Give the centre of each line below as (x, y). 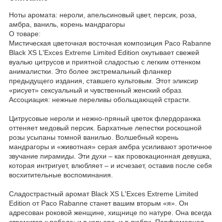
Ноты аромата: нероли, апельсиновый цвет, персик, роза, (103, 15)
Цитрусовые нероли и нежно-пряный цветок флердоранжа (105, 118)
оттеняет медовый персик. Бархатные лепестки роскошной (105, 128)
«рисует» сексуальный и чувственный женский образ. (96, 90)
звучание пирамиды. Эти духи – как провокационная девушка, (110, 156)
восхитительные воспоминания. (61, 175)
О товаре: (25, 33)
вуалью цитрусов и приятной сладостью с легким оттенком (105, 62)
